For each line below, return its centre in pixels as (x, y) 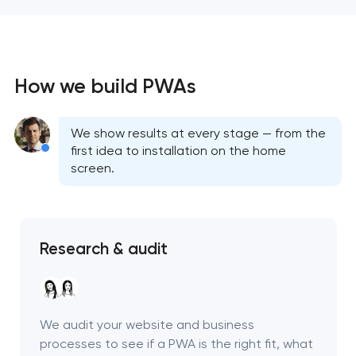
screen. (92, 168)
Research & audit (103, 248)
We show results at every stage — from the (198, 133)
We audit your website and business (147, 324)
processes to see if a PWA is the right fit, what (176, 343)
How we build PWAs (105, 85)
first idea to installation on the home (178, 151)
